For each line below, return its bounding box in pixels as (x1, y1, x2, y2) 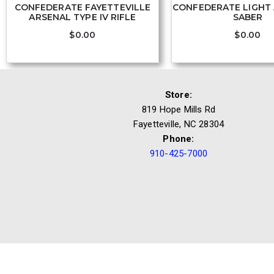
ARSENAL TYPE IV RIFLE (29, 11, 136, 23)
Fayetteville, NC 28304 (133, 119, 224, 130)
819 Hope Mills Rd (141, 104, 216, 116)
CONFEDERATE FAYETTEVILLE (14, 1, 151, 13)
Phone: (163, 133, 194, 145)
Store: (165, 89, 193, 101)
